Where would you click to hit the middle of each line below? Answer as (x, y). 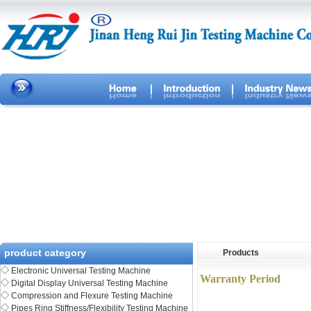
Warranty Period (240, 279)
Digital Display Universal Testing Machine (90, 283)
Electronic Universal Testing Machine (81, 271)
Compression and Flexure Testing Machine (92, 296)
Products (241, 253)
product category (45, 253)
